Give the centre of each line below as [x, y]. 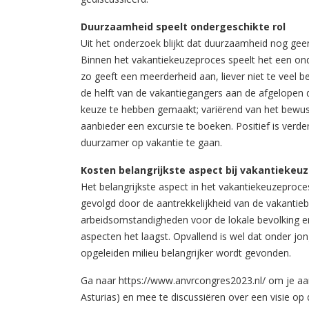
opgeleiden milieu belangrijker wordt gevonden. [186, 252]
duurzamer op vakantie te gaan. [151, 142]
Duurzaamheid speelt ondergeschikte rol [183, 26]
